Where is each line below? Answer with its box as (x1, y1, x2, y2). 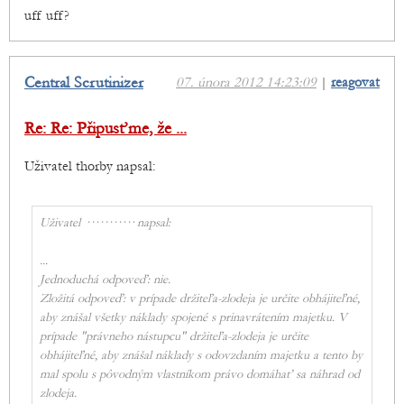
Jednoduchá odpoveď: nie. (40, 272, 170, 288)
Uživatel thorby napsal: (24, 158, 156, 175)
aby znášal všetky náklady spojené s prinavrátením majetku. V (40, 310, 347, 326)
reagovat (331, 74, 380, 91)
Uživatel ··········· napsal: (40, 216, 170, 231)
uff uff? (24, 7, 69, 24)
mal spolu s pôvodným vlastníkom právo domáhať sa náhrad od (40, 367, 360, 382)
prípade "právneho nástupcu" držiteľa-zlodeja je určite (40, 329, 308, 344)
